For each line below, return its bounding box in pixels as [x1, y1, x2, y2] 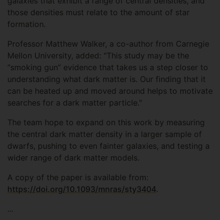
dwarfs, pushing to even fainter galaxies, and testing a [7, 141, 210, 151]
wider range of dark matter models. [7, 153, 139, 163]
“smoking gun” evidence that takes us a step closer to [7, 62, 208, 72]
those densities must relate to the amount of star [7, 7, 190, 17]
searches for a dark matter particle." [7, 98, 142, 108]
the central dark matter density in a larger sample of [7, 129, 202, 139]
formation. [7, 19, 46, 29]
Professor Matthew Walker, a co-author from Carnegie [7, 39, 209, 49]
